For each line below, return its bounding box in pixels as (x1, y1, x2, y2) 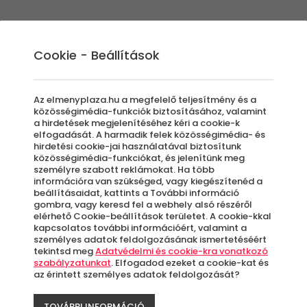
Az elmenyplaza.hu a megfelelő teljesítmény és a (34, 93, 256, 106)
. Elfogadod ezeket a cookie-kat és (111, 256, 269, 269)
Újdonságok (225, 24, 293, 40)
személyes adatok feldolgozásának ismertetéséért (34, 233, 267, 246)
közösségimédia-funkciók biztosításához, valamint (34, 105, 267, 118)
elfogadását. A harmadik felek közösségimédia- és (34, 128, 265, 141)
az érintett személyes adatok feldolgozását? (34, 268, 240, 281)
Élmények (17, 24, 69, 40)
